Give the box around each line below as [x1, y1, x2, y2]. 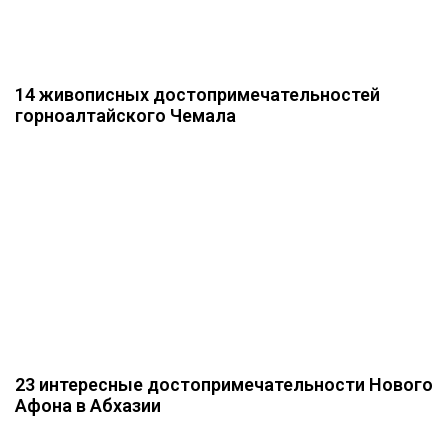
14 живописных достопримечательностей [15, 84, 380, 105]
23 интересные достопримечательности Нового [15, 374, 433, 395]
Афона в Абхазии [15, 395, 161, 416]
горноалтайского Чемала [15, 105, 236, 126]
